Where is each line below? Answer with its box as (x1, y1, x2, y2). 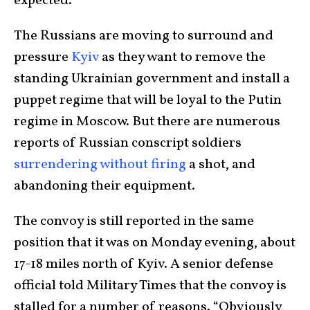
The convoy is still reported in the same (14, 212, 254, 232)
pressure (14, 48, 71, 68)
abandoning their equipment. (14, 176, 198, 197)
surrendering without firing (14, 155, 186, 175)
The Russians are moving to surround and (14, 26, 273, 46)
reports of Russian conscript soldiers (14, 134, 241, 154)
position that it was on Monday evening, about (14, 233, 295, 253)
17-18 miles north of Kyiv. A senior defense (14, 255, 273, 275)
